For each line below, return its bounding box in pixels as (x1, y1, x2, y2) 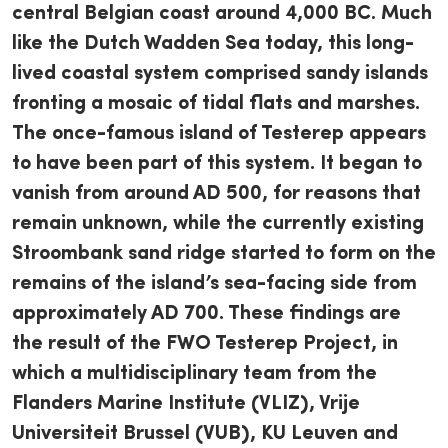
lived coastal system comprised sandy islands (12, 64, 428, 84)
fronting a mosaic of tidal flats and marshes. (12, 94, 420, 114)
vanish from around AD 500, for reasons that (12, 184, 421, 204)
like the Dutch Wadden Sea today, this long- (12, 34, 414, 54)
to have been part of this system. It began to (12, 154, 422, 174)
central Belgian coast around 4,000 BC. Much (12, 4, 432, 24)
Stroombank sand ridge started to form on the (12, 244, 436, 264)
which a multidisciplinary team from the (12, 364, 377, 384)
